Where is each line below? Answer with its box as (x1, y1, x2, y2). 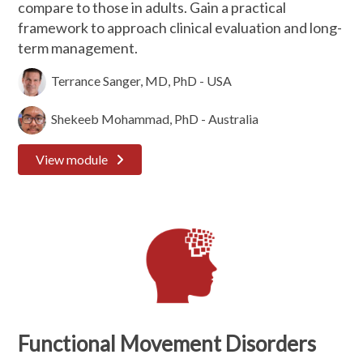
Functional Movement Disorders (18, 331, 317, 357)
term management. (18, 39, 141, 57)
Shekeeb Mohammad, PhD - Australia (46, 110, 259, 126)
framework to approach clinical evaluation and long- (18, 19, 343, 36)
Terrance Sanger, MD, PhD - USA (46, 72, 233, 88)
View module (36, 152, 109, 167)
